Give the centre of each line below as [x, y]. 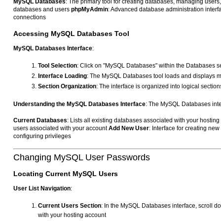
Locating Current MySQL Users [66, 174]
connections [30, 18]
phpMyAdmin [90, 10]
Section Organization [67, 87]
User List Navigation [42, 189]
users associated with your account [61, 129]
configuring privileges [42, 136]
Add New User [129, 129]
